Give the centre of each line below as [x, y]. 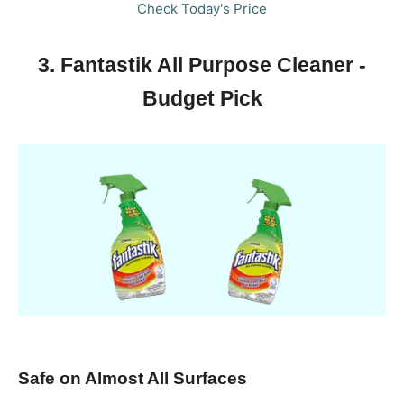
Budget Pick [202, 98]
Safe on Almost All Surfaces [133, 378]
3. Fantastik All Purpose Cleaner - [202, 65]
